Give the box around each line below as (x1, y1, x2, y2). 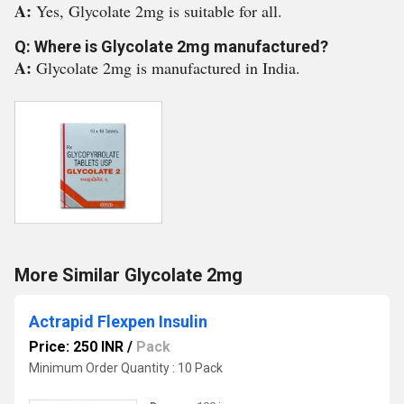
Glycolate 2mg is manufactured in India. (36, 57, 300, 79)
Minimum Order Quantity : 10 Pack (29, 361, 223, 376)
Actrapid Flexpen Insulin (29, 312, 207, 332)
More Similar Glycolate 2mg (14, 264, 243, 287)
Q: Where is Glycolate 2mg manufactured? (14, 37, 328, 57)
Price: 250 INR (29, 338, 124, 356)
